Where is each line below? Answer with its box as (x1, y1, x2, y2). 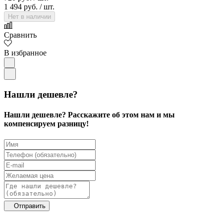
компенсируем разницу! (4, 119, 89, 128)
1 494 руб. (4, 2, 38, 11)
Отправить (12, 202, 46, 210)
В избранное (4, 49, 47, 57)
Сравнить (4, 31, 37, 40)
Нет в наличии (8, 13, 51, 21)
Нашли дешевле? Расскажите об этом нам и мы (4, 111, 175, 119)
